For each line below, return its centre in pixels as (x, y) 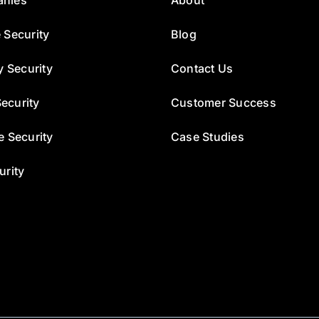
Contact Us (202, 68)
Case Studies (208, 136)
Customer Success (224, 102)
